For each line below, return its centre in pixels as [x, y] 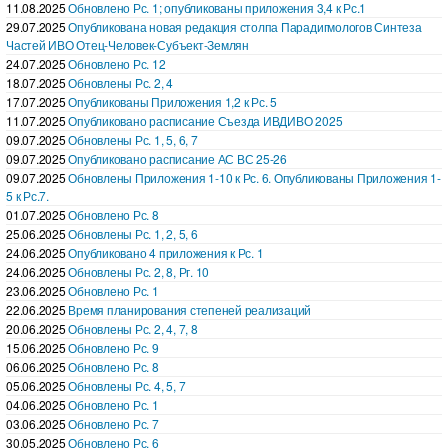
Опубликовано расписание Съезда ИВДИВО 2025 [205, 120]
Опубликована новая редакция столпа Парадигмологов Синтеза [245, 26]
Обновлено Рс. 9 [113, 347]
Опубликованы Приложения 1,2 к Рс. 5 [172, 101]
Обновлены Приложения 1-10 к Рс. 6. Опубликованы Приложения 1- [254, 177]
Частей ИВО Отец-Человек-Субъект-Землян [127, 44]
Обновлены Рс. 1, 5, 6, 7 [133, 139]
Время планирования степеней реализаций [190, 309]
